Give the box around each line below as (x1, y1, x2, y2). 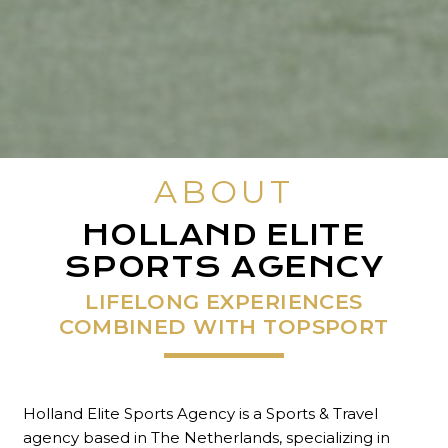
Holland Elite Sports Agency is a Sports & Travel (22, 403, 378, 423)
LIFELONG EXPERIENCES (85, 289, 363, 315)
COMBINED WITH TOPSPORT (59, 314, 389, 340)
